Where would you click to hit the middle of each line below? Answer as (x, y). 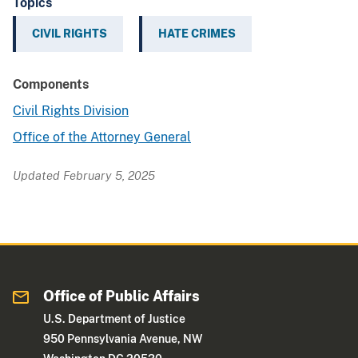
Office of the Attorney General (102, 137)
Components (51, 85)
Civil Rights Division (71, 111)
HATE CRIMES (197, 34)
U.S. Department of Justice (115, 319)
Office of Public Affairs (122, 296)
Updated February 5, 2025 (84, 176)
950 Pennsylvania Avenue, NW (123, 339)
